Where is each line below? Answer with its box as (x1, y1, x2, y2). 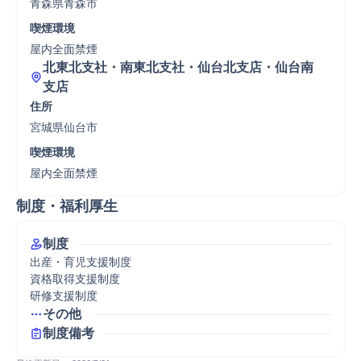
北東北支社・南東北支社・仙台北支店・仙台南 (43, 60, 313, 74)
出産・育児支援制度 (30, 255, 131, 268)
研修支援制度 (30, 289, 98, 302)
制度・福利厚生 (16, 198, 118, 214)
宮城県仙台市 (30, 121, 98, 134)
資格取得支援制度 (30, 272, 120, 285)
